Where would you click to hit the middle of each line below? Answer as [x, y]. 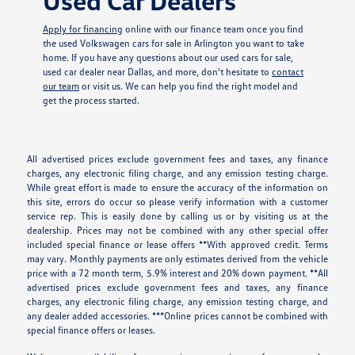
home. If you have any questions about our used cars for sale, [168, 57]
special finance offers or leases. [92, 330]
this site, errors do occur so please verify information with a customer [177, 201]
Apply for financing [82, 29]
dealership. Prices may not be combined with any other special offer [177, 230]
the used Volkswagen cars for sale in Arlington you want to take [173, 43]
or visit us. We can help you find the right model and [188, 86]
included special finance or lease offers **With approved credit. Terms [177, 244]
